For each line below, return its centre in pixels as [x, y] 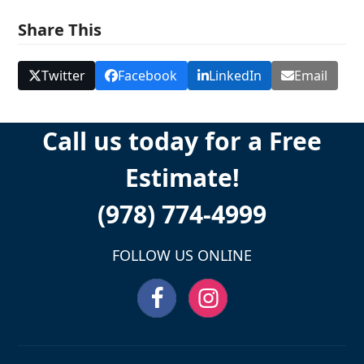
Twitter [63, 76]
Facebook [148, 76]
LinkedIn [235, 76]
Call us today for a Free [182, 141]
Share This [60, 29]
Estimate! [182, 178]
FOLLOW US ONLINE [182, 256]
